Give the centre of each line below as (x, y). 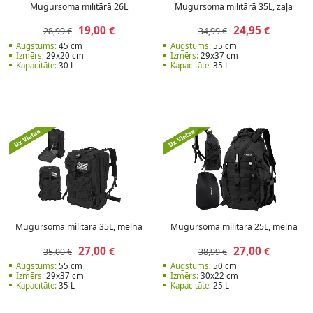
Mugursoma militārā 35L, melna (79, 227)
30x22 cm (219, 276)
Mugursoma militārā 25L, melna (234, 227)
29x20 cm (64, 55)
